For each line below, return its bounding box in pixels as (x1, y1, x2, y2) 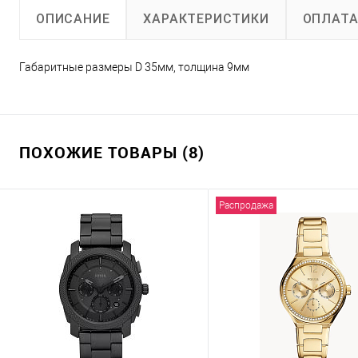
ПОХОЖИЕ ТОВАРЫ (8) (19, 141, 205, 163)
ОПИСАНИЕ (36, 11, 110, 26)
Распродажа (219, 200, 273, 211)
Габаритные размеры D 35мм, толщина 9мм (19, 61, 249, 74)
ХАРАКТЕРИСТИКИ (143, 10, 269, 26)
